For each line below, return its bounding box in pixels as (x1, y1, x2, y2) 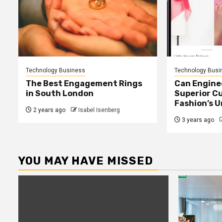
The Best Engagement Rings (26, 79, 142, 89)
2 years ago (32, 107, 65, 114)
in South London (26, 89, 94, 99)
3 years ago (180, 116, 214, 124)
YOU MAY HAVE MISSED (18, 154, 153, 168)
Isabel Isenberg (78, 107, 120, 114)
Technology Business (26, 67, 85, 74)
